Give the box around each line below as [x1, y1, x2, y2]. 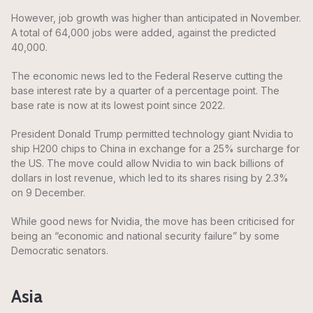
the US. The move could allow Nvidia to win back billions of [11, 157, 284, 170]
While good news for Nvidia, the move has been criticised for [11, 215, 295, 228]
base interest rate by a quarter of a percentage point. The [11, 85, 279, 97]
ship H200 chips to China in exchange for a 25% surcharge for [11, 143, 300, 155]
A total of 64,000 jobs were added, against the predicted [11, 27, 276, 39]
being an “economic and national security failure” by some [11, 230, 279, 242]
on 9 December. [11, 187, 85, 199]
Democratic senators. [11, 245, 108, 257]
